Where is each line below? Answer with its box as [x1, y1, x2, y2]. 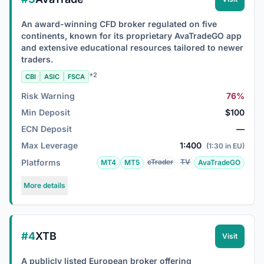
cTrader [147, 157, 173, 166]
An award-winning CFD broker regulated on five [21, 19, 217, 29]
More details [24, 181, 65, 190]
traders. [21, 54, 53, 64]
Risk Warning [21, 91, 75, 101]
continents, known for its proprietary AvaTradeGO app [21, 31, 242, 41]
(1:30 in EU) [206, 141, 245, 150]
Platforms [21, 157, 61, 167]
